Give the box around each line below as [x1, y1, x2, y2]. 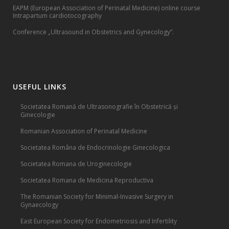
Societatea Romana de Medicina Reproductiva [20, 175, 153, 185]
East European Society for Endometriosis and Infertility [20, 216, 177, 225]
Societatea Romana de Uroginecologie [20, 159, 132, 168]
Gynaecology [20, 200, 58, 209]
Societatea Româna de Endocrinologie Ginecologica [20, 143, 170, 152]
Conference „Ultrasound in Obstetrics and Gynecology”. [13, 27, 174, 36]
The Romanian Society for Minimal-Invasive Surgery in [20, 192, 173, 201]
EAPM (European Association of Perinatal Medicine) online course [13, 3, 200, 12]
